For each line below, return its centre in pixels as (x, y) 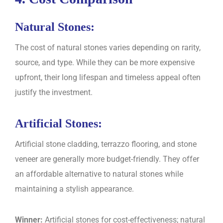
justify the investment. (54, 92)
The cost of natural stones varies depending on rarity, (108, 47)
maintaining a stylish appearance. (74, 189)
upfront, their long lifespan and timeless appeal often (108, 77)
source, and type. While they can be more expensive (105, 62)
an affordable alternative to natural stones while (99, 174)
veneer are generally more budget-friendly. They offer (107, 159)
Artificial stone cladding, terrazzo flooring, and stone (106, 144)
